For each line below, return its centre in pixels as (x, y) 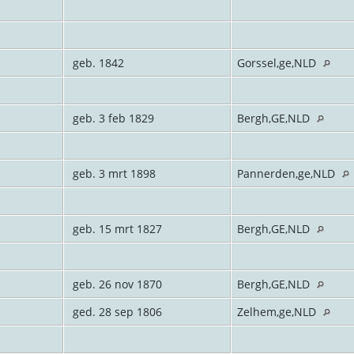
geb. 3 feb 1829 (111, 118)
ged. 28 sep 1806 (115, 311)
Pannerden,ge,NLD (287, 173)
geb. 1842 (96, 62)
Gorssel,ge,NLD (278, 62)
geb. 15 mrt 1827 (115, 228)
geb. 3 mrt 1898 (112, 173)
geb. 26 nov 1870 (115, 284)
